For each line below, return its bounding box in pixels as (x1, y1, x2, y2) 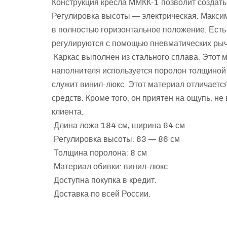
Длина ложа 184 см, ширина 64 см (52, 120, 185, 130)
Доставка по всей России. (52, 188, 150, 199)
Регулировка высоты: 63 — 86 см (52, 134, 180, 144)
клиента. (52, 106, 84, 117)
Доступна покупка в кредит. (52, 175, 157, 185)
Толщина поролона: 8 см (52, 147, 147, 158)
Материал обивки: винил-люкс (52, 161, 168, 171)
